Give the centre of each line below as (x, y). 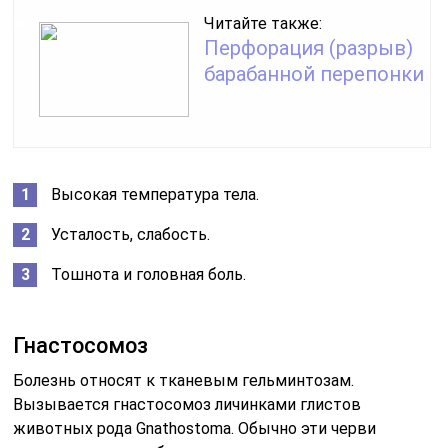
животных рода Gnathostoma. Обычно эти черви (195, 428)
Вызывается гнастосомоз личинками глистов (187, 404)
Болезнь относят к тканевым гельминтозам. (184, 380)
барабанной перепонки (314, 73)
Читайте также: (263, 23)
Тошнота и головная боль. (149, 274)
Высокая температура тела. (155, 194)
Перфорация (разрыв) (309, 47)
